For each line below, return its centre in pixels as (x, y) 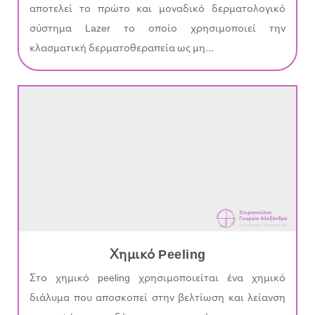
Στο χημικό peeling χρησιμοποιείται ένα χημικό (157, 279)
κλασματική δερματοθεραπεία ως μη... (122, 49)
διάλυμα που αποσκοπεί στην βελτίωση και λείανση (157, 299)
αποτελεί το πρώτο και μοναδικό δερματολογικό (157, 9)
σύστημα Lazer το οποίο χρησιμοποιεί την (157, 29)
